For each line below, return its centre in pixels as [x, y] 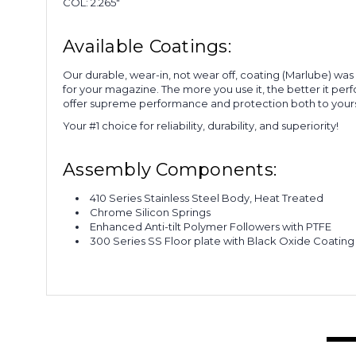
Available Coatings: [147, 46]
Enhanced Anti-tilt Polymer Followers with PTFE [211, 226]
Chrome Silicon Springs [151, 212]
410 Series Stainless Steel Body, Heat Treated [207, 197]
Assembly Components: [170, 169]
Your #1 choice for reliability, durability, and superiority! [201, 125]
